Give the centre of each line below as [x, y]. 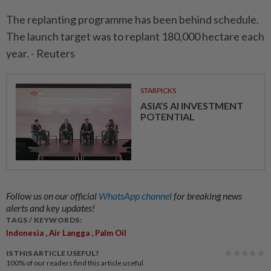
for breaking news [208, 196]
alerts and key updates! [51, 208]
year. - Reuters [41, 54]
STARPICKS [158, 91]
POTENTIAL [167, 117]
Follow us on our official [52, 196]
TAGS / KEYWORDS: [44, 220]
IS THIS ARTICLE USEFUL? [52, 253]
